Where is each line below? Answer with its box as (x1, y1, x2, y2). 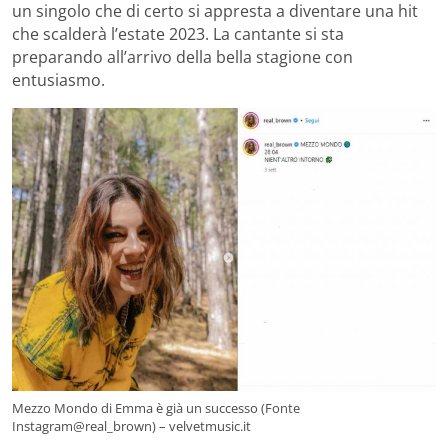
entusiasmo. (12, 69, 105, 92)
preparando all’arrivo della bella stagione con (12, 46, 353, 69)
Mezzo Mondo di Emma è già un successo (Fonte (12, 398, 300, 417)
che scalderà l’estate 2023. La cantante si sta (12, 23, 344, 46)
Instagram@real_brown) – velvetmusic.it (12, 416, 251, 435)
